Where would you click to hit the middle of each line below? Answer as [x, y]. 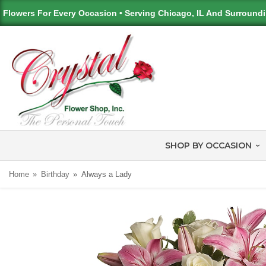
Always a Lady [106, 175]
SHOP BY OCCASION [208, 146]
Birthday [55, 175]
